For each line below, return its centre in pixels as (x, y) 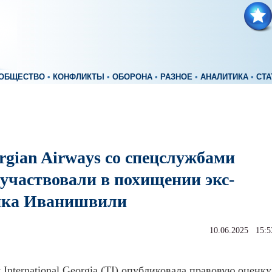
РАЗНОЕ (176, 77)
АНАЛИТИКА (224, 77)
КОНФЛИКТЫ (79, 77)
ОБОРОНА (132, 77)
